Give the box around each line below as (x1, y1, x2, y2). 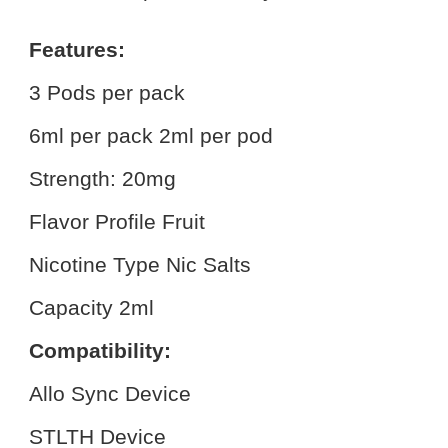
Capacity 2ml (29, 295, 155, 320)
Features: (29, 37, 126, 62)
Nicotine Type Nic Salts (29, 252, 252, 277)
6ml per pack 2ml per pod (29, 123, 274, 148)
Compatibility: (29, 338, 172, 363)
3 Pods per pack (29, 80, 186, 105)
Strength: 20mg (29, 166, 177, 191)
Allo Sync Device (29, 381, 192, 406)
